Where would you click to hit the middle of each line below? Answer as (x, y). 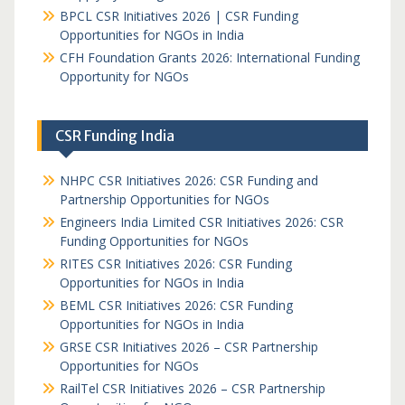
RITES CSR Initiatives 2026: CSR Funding (175, 264)
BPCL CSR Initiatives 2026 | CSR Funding (179, 16)
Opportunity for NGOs (124, 76)
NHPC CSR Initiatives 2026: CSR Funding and (188, 180)
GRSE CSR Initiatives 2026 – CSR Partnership (188, 347)
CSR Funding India (114, 136)
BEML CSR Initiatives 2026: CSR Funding (176, 305)
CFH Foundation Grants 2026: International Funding (209, 57)
